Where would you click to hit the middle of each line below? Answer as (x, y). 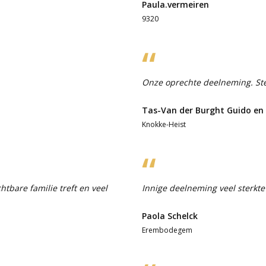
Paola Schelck (170, 216)
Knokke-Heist (164, 124)
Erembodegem (167, 230)
